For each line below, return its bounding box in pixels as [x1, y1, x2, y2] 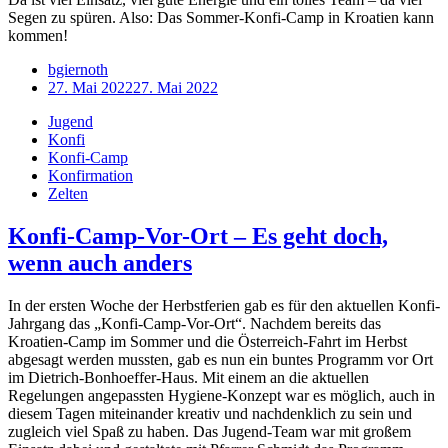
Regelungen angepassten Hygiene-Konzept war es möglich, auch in [8, 387, 435, 405]
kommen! [8, 27, 68, 45]
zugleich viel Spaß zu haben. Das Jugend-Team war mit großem [8, 423, 411, 441]
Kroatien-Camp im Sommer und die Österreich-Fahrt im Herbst [8, 333, 407, 351]
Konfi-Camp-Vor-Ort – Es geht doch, [8, 223, 388, 250]
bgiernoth [48, 61, 108, 79]
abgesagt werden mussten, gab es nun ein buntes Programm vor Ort [8, 351, 433, 369]
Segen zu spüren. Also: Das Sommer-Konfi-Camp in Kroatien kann [8, 9, 434, 27]
